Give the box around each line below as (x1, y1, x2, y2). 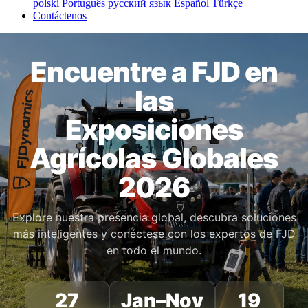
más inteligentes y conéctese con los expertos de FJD (12, 227, 296, 241)
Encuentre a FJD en (30, 55, 278, 89)
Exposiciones (65, 113, 243, 147)
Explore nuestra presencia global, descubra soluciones (12, 210, 296, 225)
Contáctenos (33, 10, 87, 22)
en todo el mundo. (107, 243, 201, 258)
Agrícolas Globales (30, 142, 278, 176)
